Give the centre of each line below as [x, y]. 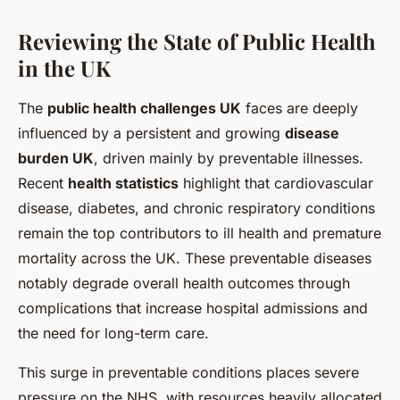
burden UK [56, 158]
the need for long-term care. [113, 333]
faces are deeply [300, 108]
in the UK [64, 67]
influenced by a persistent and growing [151, 133]
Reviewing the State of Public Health [197, 41]
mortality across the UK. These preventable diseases [195, 258]
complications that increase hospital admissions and [193, 308]
